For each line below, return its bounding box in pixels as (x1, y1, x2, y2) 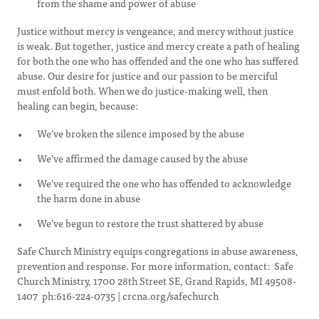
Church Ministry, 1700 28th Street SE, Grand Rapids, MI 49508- (17, 273, 296, 288)
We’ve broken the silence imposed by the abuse (37, 125, 244, 141)
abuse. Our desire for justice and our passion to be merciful (17, 68, 278, 83)
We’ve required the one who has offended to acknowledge (37, 175, 291, 191)
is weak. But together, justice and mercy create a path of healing (17, 38, 300, 53)
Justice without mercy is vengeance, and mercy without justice (17, 23, 293, 38)
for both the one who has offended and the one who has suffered (17, 53, 298, 68)
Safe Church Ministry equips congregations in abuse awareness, (17, 243, 298, 258)
